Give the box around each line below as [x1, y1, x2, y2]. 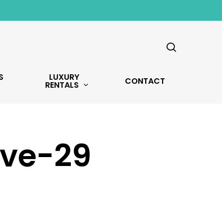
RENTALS [45, 79, 79, 91]
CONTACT [125, 75, 166, 87]
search [176, 20, 206, 31]
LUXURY [49, 71, 80, 83]
